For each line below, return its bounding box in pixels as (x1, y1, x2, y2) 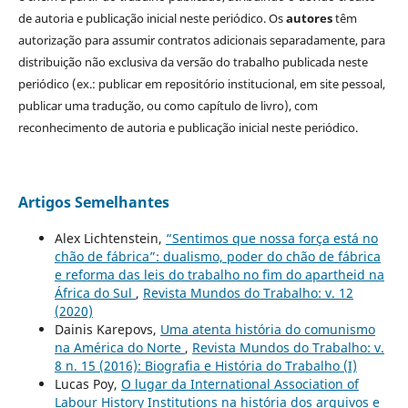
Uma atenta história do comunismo (159, 320, 375, 338)
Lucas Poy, (54, 374, 121, 393)
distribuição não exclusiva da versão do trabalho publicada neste (17, 53, 368, 70)
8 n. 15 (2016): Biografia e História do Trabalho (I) (54, 356, 357, 374)
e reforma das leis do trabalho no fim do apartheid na (54, 265, 384, 283)
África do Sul (54, 283, 136, 301)
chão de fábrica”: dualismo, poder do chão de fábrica (54, 247, 381, 265)
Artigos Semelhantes (17, 191, 169, 212)
